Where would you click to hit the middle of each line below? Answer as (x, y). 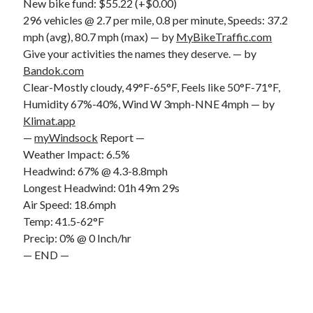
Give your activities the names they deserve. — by (140, 53)
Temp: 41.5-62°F (64, 221)
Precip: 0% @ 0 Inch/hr (78, 238)
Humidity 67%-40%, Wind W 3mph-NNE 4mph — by (149, 103)
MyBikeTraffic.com (224, 36)
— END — (46, 254)
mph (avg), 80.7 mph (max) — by (100, 36)
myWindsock (66, 137)
